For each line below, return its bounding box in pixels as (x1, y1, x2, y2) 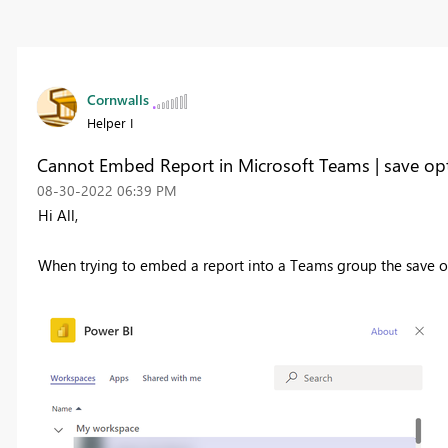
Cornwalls (86, 90, 149, 110)
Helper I (86, 114, 133, 132)
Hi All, (37, 205, 78, 226)
